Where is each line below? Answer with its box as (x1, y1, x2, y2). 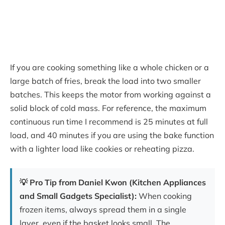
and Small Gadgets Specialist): (20, 190, 137, 201)
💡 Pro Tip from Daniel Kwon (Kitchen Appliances (20, 177, 206, 187)
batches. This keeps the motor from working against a (10, 89, 211, 100)
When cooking (137, 190, 192, 201)
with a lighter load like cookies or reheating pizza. (10, 144, 194, 154)
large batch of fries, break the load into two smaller (10, 76, 201, 86)
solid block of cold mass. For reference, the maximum (10, 103, 206, 114)
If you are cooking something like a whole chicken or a (10, 62, 209, 73)
